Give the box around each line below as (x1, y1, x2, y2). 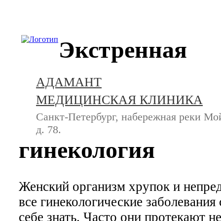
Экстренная (59, 37, 187, 63)
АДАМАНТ (36, 75, 102, 89)
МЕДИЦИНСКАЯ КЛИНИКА (36, 93, 203, 107)
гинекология (19, 137, 155, 163)
